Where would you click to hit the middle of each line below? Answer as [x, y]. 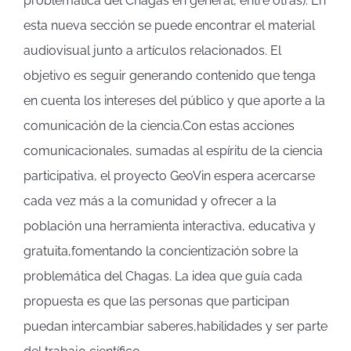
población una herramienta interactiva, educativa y [169, 226]
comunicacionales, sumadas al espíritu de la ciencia [173, 150]
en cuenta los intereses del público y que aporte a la [174, 100]
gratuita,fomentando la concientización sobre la [161, 251]
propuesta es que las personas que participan [156, 301]
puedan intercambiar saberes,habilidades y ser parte [175, 326]
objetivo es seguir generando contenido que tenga [169, 75]
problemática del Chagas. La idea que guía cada [163, 276]
